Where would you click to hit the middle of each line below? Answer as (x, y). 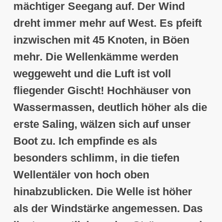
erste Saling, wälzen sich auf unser (102, 124)
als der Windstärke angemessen (95, 209)
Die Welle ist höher (144, 192)
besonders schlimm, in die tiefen (96, 158)
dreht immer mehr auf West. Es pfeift (107, 23)
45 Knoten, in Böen (141, 40)
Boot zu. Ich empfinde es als (85, 141)
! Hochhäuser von (145, 91)
